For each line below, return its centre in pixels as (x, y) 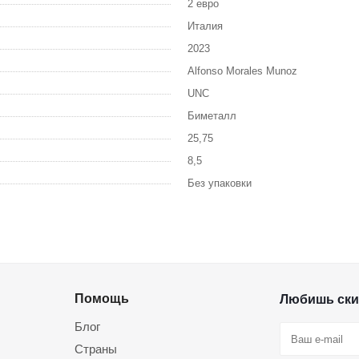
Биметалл (212, 116)
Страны (96, 349)
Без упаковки (220, 184)
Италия (205, 26)
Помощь (102, 298)
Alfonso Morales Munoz (242, 71)
